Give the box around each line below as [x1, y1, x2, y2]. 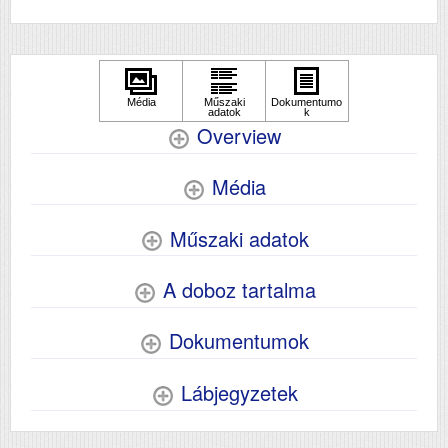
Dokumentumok [169, 326, 309, 356]
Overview [197, 121, 281, 150]
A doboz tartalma [162, 275, 316, 305]
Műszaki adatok [169, 223, 309, 253]
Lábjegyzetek [180, 377, 298, 407]
